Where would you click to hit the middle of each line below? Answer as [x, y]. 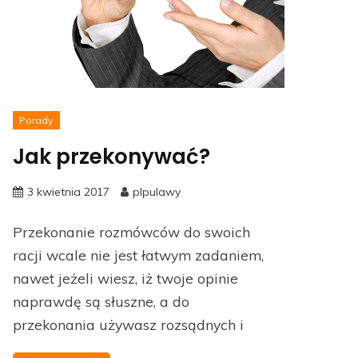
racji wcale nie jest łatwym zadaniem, [138, 255]
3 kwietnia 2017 [68, 191]
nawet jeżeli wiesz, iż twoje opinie [125, 278]
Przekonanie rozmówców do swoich [131, 231]
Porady [36, 120]
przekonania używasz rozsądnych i [128, 324]
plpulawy [157, 191]
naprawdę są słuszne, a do [101, 301]
